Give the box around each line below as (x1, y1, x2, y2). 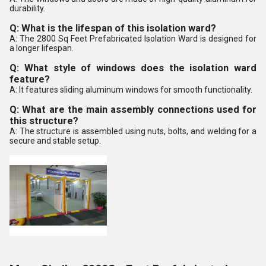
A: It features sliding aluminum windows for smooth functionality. (9, 85, 252, 94)
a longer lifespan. (9, 43, 74, 53)
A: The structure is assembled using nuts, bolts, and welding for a (9, 126, 256, 136)
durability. (9, 4, 45, 13)
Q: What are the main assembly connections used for (9, 104, 256, 115)
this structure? (9, 115, 78, 126)
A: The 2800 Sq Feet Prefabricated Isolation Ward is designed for (9, 34, 256, 43)
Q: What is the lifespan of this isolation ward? (9, 23, 216, 34)
